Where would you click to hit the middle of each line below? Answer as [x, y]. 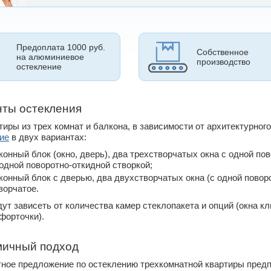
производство [223, 61]
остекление [39, 66]
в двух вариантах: [48, 137]
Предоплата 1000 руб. [61, 47]
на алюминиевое [50, 57]
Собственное [222, 52]
